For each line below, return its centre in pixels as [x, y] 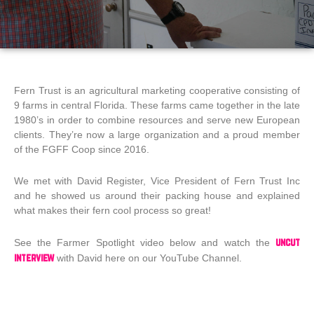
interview [34, 257]
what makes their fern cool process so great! [112, 210]
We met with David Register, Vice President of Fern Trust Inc [157, 181]
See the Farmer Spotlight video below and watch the [145, 243]
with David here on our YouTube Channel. [148, 258]
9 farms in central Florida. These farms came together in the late [157, 105]
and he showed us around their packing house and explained [157, 196]
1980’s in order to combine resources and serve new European [157, 120]
